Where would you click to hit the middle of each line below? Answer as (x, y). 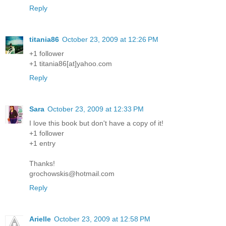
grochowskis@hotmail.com (72, 173)
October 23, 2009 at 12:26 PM (110, 39)
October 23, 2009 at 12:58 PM (102, 219)
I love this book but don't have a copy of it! (96, 123)
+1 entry (42, 143)
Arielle (40, 219)
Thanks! (42, 163)
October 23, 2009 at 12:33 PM (96, 109)
